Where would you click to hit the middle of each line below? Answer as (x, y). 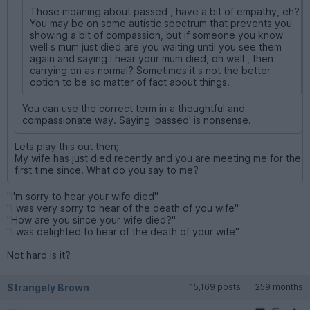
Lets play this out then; (66, 146)
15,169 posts (215, 286)
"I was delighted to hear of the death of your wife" (123, 231)
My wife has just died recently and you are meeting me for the (158, 158)
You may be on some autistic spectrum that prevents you (161, 23)
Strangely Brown (48, 287)
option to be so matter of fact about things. (130, 82)
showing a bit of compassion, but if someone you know (156, 35)
